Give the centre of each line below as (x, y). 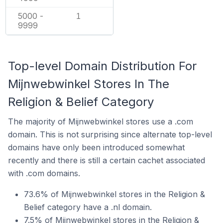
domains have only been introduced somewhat (96, 147)
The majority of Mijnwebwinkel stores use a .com (101, 121)
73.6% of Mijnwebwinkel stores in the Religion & (114, 194)
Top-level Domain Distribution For (102, 66)
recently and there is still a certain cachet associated (107, 160)
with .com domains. (44, 173)
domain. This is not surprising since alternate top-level (110, 134)
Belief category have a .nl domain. (88, 207)
